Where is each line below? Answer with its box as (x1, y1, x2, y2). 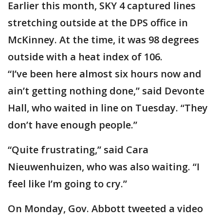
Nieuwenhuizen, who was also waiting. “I (8, 160, 200, 173)
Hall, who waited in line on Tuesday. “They (8, 101, 208, 114)
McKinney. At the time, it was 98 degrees (8, 33, 199, 46)
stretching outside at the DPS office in (8, 16, 188, 29)
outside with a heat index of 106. (8, 50, 163, 63)
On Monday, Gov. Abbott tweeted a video (8, 202, 203, 215)
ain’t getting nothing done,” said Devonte (8, 84, 204, 97)
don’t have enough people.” (8, 118, 137, 131)
